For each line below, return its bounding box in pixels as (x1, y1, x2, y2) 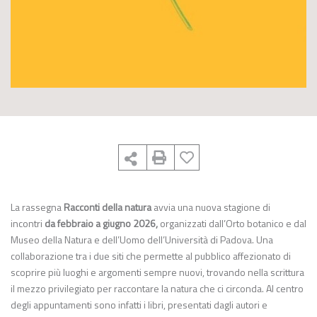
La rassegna (11, 200, 64, 214)
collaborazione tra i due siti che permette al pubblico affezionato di (11, 248, 291, 263)
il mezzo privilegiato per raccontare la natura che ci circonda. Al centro (11, 281, 304, 296)
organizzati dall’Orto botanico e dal (158, 216, 306, 231)
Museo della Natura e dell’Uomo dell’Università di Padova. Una (11, 232, 273, 247)
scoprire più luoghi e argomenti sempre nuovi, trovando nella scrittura (11, 265, 304, 279)
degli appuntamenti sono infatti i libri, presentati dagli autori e (11, 297, 267, 312)
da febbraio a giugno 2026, (45, 216, 158, 231)
